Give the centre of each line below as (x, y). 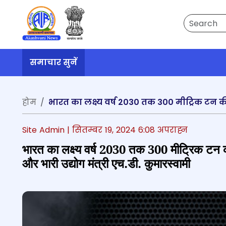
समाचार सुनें (53, 62)
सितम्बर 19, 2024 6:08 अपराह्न (130, 130)
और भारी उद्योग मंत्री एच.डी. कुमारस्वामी (106, 164)
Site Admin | (47, 130)
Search (197, 19)
